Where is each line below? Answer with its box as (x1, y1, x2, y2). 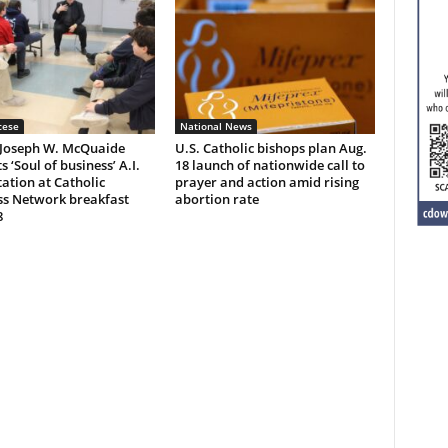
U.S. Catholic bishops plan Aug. (174, 139, 367, 158)
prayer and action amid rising (174, 173, 359, 192)
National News (179, 119, 252, 134)
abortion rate (174, 190, 259, 209)
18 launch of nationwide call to (174, 156, 365, 175)
